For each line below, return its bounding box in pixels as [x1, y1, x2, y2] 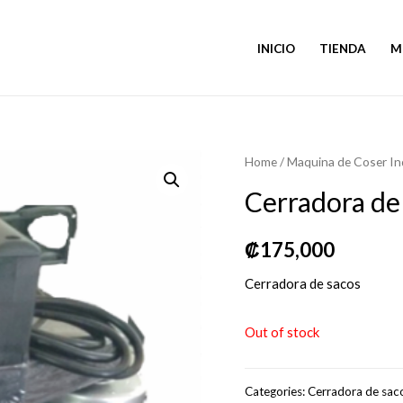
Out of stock [245, 323, 319, 340]
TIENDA [319, 40, 367, 56]
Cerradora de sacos [245, 275, 361, 292]
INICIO [257, 40, 296, 56]
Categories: [245, 384, 308, 399]
